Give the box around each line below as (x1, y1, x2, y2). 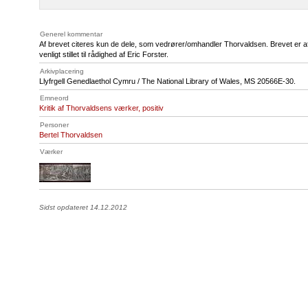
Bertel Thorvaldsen (39, 131, 102, 139)
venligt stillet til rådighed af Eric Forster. (39, 50, 168, 58)
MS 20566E (244, 77, 283, 85)
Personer (40, 121, 69, 129)
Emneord (40, 94, 69, 102)
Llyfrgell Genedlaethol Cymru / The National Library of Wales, (39, 77, 244, 85)
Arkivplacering (40, 67, 84, 75)
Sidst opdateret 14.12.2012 (39, 203, 127, 211)
